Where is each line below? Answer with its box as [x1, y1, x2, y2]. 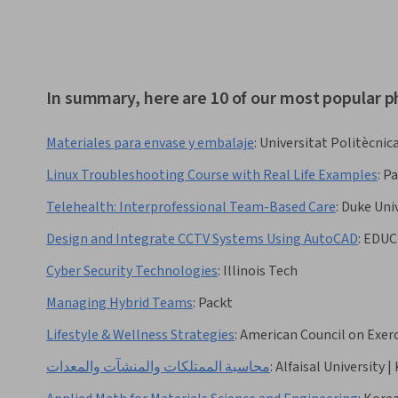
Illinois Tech [223, 261, 298, 282]
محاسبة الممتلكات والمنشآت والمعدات [46, 357, 270, 378]
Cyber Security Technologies [46, 261, 218, 282]
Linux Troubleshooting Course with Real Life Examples [46, 165, 378, 186]
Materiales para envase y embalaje [46, 133, 254, 154]
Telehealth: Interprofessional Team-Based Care [46, 197, 336, 218]
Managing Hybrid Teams [46, 293, 193, 314]
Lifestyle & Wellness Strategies [46, 325, 235, 346]
